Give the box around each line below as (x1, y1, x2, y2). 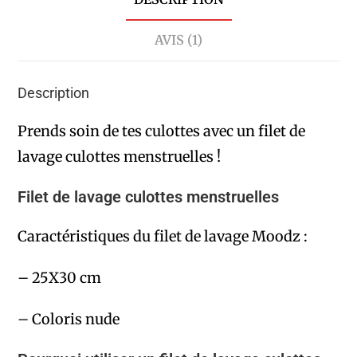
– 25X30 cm (18, 269, 102, 288)
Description (18, 84, 90, 102)
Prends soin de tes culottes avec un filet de (18, 122, 306, 141)
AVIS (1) (155, 32, 202, 49)
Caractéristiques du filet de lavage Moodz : (18, 227, 308, 246)
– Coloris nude (18, 310, 120, 329)
